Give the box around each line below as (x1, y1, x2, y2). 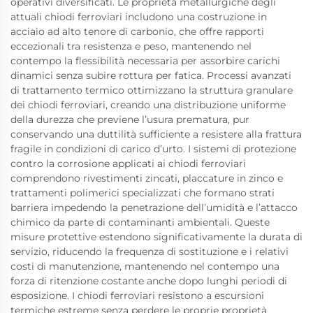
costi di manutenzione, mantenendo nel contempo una (10, 259, 279, 272)
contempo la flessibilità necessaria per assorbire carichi (10, 54, 280, 67)
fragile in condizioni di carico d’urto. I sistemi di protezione (10, 142, 296, 155)
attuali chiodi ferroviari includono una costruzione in (10, 10, 267, 23)
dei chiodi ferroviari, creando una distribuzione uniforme (10, 98, 286, 111)
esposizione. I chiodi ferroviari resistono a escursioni (10, 289, 264, 302)
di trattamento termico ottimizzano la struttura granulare (10, 83, 293, 96)
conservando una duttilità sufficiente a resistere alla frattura (10, 127, 302, 140)
